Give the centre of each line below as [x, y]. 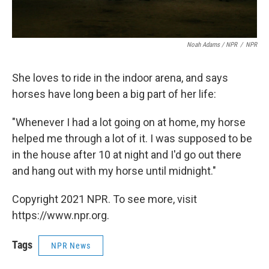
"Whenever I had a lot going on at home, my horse [129, 122]
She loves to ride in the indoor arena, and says [120, 78]
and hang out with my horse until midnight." [114, 171]
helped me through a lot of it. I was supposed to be [132, 139]
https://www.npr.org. [61, 216]
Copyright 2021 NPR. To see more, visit [104, 199]
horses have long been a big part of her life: [114, 94]
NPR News [71, 246]
